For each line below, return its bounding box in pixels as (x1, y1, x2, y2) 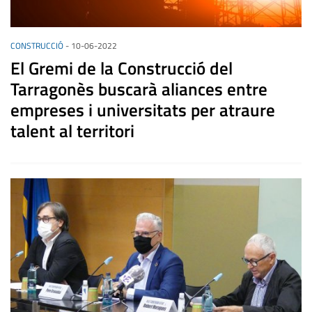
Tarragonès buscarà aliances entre (10, 76, 267, 103)
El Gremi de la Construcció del (10, 55, 233, 82)
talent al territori (10, 118, 134, 145)
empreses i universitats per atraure (10, 97, 275, 124)
